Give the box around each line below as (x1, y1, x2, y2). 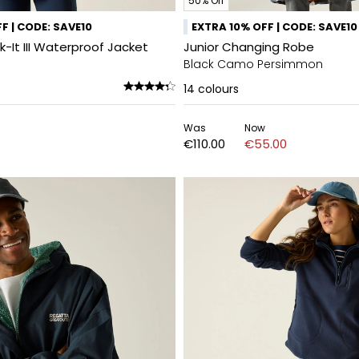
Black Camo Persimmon (184, 56, 323, 72)
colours (198, 81, 239, 97)
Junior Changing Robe (184, 38, 314, 55)
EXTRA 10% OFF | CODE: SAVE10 (192, 19, 357, 34)
